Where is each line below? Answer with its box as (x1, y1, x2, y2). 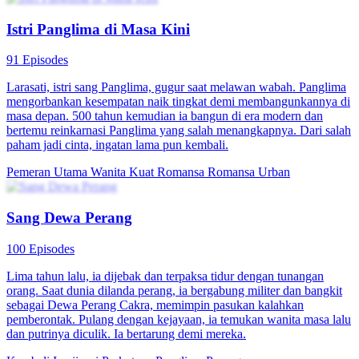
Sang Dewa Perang (6, 209, 132, 227)
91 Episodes (6, 53, 68, 67)
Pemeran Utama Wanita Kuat (6, 165, 157, 179)
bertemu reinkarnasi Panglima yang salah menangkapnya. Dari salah (6, 123, 351, 138)
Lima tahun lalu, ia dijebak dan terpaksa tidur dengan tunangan (6, 268, 324, 283)
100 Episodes (6, 241, 75, 256)
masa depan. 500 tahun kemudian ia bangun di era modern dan (6, 109, 323, 123)
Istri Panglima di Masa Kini (6, 20, 190, 38)
